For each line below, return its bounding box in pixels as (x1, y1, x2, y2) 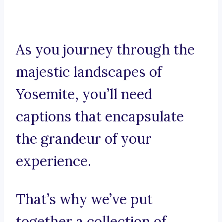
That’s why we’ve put (16, 190, 153, 209)
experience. (16, 152, 91, 170)
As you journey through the (16, 41, 195, 59)
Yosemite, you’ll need (16, 85, 152, 104)
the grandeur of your (16, 130, 152, 148)
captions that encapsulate (16, 108, 184, 126)
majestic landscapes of (16, 63, 162, 81)
